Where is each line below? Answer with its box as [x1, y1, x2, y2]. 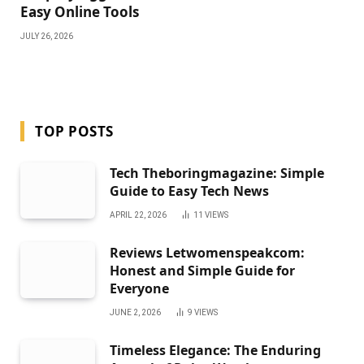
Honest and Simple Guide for [110, 261, 295, 279]
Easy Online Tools [20, 2, 139, 21]
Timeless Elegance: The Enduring [110, 340, 321, 359]
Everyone [110, 279, 169, 297]
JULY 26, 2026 [20, 31, 73, 41]
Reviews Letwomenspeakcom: [110, 243, 305, 262]
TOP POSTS [35, 121, 114, 141]
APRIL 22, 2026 [110, 210, 167, 219]
